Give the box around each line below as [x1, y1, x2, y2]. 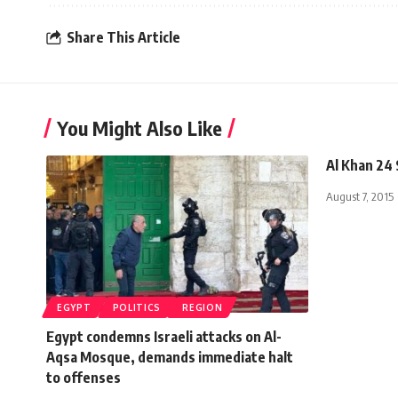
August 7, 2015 [326, 188, 394, 203]
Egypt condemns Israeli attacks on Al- [46, 327, 282, 346]
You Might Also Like [57, 115, 222, 140]
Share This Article [67, 28, 180, 47]
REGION [182, 301, 223, 313]
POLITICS [112, 301, 162, 313]
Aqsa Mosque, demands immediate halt [46, 347, 293, 366]
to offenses [46, 368, 121, 386]
